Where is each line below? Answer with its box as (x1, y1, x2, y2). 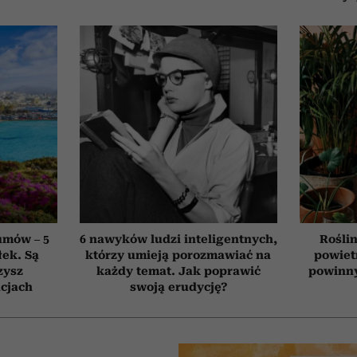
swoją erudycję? (129, 280, 227, 293)
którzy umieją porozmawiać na (85, 248, 272, 261)
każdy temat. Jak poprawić (96, 264, 261, 277)
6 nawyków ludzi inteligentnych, (79, 232, 277, 245)
